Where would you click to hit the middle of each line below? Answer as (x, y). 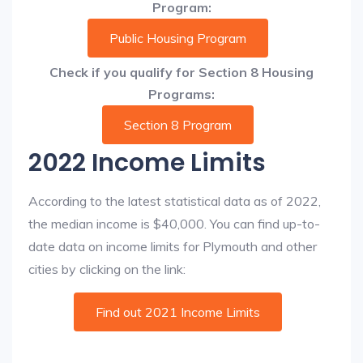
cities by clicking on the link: (107, 269)
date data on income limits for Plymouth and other (173, 246)
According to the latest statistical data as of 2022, (175, 201)
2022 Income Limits (147, 163)
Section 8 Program (177, 125)
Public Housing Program (177, 38)
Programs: (181, 94)
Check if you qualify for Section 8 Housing (181, 72)
